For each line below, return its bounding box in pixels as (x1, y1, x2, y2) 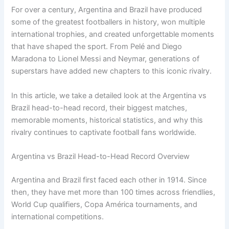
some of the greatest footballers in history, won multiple (11, 17, 205, 27)
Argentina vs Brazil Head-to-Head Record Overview (11, 151, 190, 161)
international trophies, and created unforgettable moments (11, 30, 215, 39)
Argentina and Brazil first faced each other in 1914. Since (11, 175, 207, 185)
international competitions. (11, 212, 104, 221)
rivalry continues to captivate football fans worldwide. (11, 127, 197, 137)
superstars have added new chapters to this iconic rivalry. (11, 66, 212, 76)
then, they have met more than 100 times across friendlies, (11, 187, 216, 197)
